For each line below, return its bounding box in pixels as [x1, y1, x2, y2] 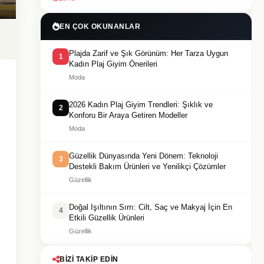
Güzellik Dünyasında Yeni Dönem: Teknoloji [69, 151, 218, 160]
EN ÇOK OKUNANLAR [60, 22, 140, 31]
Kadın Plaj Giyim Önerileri [69, 60, 157, 68]
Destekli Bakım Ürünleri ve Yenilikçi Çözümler [69, 162, 226, 171]
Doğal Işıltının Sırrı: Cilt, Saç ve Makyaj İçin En [69, 203, 232, 212]
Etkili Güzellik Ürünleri [69, 213, 144, 222]
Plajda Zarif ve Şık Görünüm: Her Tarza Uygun [69, 49, 228, 58]
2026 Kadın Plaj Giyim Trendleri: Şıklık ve [69, 100, 213, 109]
